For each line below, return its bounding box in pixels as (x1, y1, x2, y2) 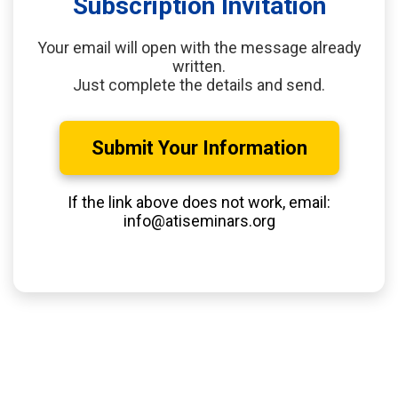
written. (172, 56, 226, 76)
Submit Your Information (91, 136, 307, 159)
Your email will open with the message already (36, 37, 362, 57)
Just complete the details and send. (73, 75, 325, 94)
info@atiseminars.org (123, 211, 275, 230)
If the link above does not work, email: (68, 192, 330, 211)
